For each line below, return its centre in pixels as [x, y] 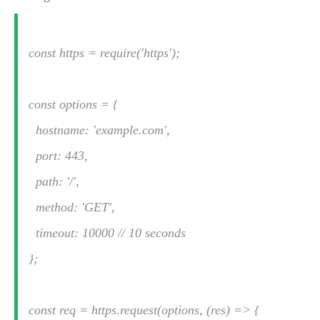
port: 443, [58, 156]
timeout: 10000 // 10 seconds [107, 233]
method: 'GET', [72, 207]
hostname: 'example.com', [99, 130]
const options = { [73, 104]
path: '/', [54, 181]
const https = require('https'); [104, 53]
